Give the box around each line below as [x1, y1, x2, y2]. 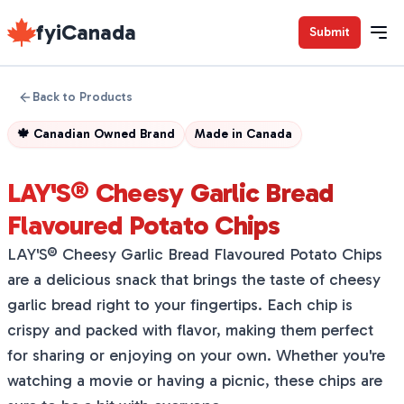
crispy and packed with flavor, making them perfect [7, 320, 373, 340]
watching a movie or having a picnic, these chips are [7, 371, 382, 390]
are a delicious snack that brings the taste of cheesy [7, 270, 381, 289]
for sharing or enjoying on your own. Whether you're [7, 345, 385, 365]
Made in [195, 126, 246, 142]
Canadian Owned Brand [33, 126, 175, 142]
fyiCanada [36, 19, 136, 45]
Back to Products [32, 89, 133, 105]
